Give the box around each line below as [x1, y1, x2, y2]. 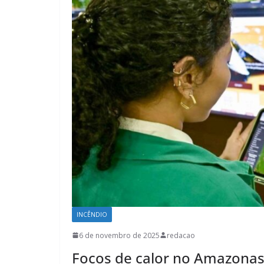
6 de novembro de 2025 [79, 230, 160, 240]
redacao [167, 230, 195, 240]
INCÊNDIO [77, 210, 107, 219]
